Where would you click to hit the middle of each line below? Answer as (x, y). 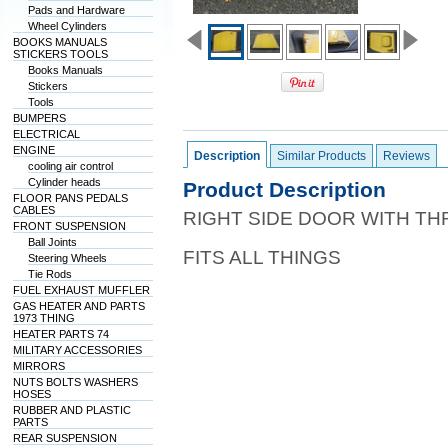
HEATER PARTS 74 (60, 334)
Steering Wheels (67, 258)
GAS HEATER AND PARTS (78, 306)
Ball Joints (52, 242)
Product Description (284, 189)
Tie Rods (49, 274)
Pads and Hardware (76, 10)
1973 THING (43, 318)
